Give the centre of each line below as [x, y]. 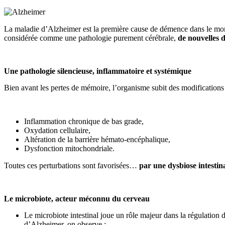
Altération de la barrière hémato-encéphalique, [97, 139]
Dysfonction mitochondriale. [69, 148]
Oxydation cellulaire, [57, 130]
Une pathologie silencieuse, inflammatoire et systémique [98, 71]
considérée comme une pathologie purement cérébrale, [91, 38]
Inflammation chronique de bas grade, [84, 121]
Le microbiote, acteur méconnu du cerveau [77, 199]
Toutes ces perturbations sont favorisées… [72, 165]
